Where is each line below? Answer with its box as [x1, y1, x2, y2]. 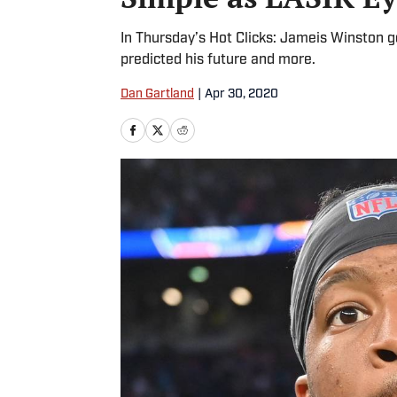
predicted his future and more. [121, 53, 315, 67]
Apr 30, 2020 [205, 88, 278, 101]
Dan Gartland [121, 88, 194, 101]
